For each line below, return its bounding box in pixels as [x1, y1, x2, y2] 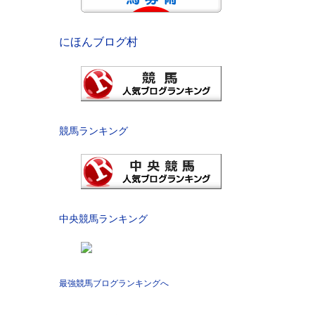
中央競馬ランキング [58, 212, 148, 224]
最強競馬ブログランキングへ [58, 278, 169, 288]
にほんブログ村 [58, 36, 138, 49]
